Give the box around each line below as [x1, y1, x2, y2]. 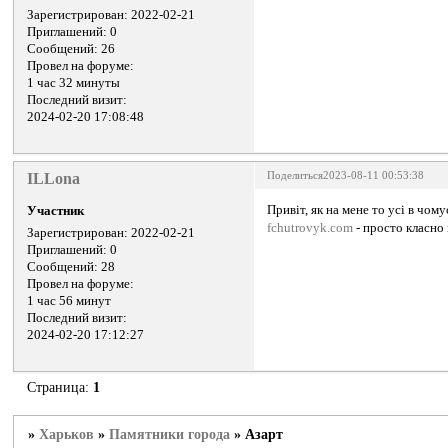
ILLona [27, 168, 81, 188]
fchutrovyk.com [267, 221, 354, 236]
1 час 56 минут [27, 294, 112, 309]
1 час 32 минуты [27, 75, 121, 90]
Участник [27, 204, 85, 219]
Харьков [39, 427, 95, 443]
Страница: [27, 379, 94, 395]
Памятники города [109, 427, 231, 443]
